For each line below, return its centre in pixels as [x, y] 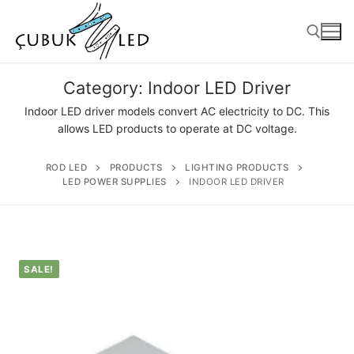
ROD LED [66, 168]
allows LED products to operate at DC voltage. [177, 129]
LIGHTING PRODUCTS [237, 168]
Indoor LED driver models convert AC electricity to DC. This [177, 111]
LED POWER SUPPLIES [114, 182]
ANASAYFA [177, 251]
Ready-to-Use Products [178, 320]
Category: [105, 88]
